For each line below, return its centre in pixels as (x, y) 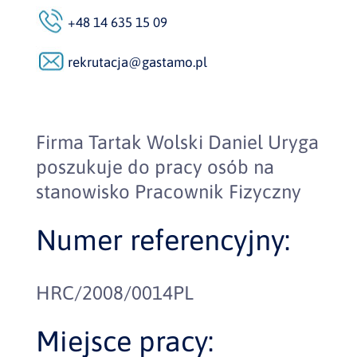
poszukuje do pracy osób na (155, 167)
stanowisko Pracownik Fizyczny (168, 192)
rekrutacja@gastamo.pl (137, 62)
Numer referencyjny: (163, 240)
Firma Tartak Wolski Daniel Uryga (177, 142)
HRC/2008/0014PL (114, 293)
